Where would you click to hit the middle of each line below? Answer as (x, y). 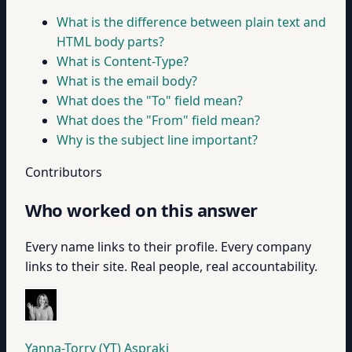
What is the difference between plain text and (191, 22)
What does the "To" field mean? (150, 101)
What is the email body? (127, 81)
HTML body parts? (110, 42)
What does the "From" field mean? (158, 120)
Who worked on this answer (141, 210)
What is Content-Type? (123, 61)
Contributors (64, 172)
